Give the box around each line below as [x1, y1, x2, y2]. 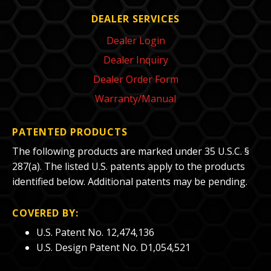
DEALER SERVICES [91, 12, 180, 26]
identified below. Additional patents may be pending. [12, 175, 247, 189]
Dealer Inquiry [103, 53, 168, 67]
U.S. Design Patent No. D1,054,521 [36, 241, 191, 255]
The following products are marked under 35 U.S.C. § [12, 145, 249, 158]
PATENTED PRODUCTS [12, 125, 128, 139]
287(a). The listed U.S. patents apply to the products [12, 160, 245, 174]
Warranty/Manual [95, 92, 176, 106]
